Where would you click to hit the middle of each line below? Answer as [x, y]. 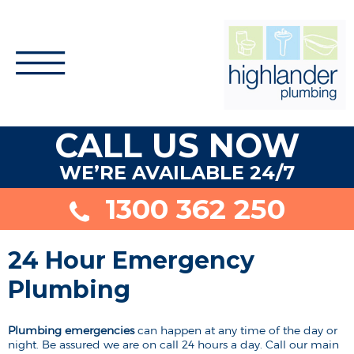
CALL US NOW [177, 145]
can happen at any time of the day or [236, 330]
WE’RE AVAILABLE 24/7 [177, 173]
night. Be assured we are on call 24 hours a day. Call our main [173, 345]
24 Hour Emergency [131, 260]
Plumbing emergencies [71, 330]
